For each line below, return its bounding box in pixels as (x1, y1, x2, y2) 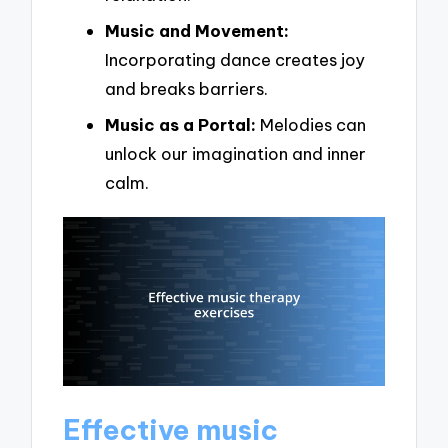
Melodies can (256, 113, 366, 135)
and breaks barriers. (105, 77, 268, 99)
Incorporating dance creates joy (105, 48, 365, 70)
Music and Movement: (105, 19, 289, 41)
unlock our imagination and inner (105, 142, 366, 164)
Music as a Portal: (105, 113, 256, 135)
